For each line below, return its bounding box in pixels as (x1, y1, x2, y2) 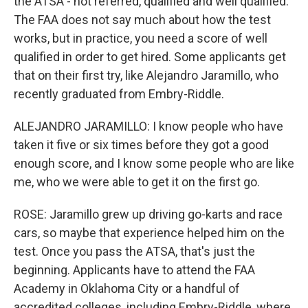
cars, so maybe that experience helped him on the (14, 225, 285, 240)
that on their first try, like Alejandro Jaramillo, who (14, 68, 278, 82)
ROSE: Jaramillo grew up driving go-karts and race (14, 207, 283, 221)
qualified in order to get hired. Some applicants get (14, 49, 286, 64)
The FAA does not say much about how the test (14, 12, 271, 27)
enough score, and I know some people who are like (14, 156, 294, 170)
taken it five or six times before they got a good (14, 137, 269, 152)
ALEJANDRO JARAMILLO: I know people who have (14, 119, 283, 133)
